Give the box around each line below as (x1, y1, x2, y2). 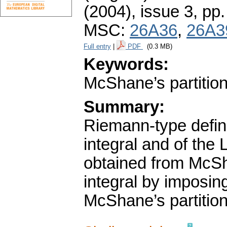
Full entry (84, 43, 111, 51)
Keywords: (84, 55, 169, 74)
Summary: (84, 98, 165, 117)
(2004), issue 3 (84, 3, 193, 21)
